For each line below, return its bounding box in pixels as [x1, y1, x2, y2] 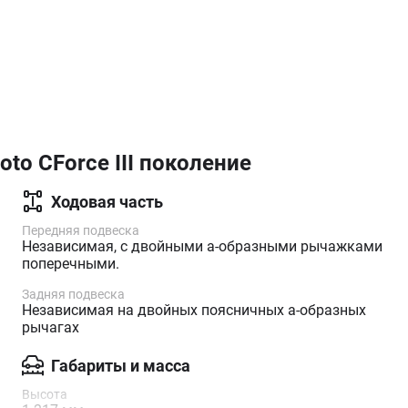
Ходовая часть [51, 191, 163, 211]
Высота [22, 387, 67, 402]
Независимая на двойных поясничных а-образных [22, 301, 366, 319]
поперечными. [22, 255, 119, 272]
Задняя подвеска [22, 287, 125, 301]
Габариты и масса [51, 355, 190, 375]
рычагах [22, 319, 79, 336]
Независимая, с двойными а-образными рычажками [22, 238, 382, 255]
